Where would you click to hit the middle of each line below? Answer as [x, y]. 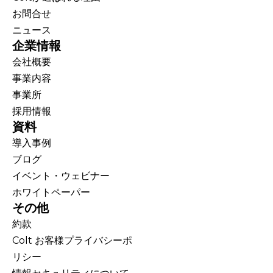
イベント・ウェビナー [61, 176]
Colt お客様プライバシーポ [72, 241]
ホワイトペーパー [51, 193]
